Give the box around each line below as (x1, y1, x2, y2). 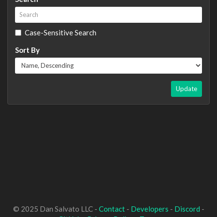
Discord (174, 204, 200, 213)
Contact (98, 204, 125, 213)
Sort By (15, 45, 40, 54)
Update (176, 84, 197, 93)
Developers (130, 204, 169, 213)
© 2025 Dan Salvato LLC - (13, 204, 99, 213)
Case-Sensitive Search (25, 28, 96, 37)
